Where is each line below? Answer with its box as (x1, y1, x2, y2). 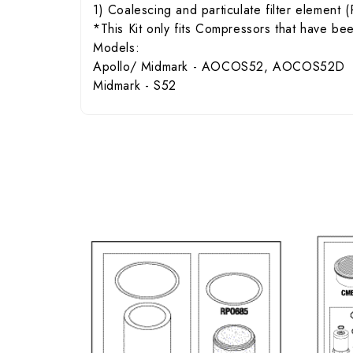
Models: (93, 39, 140, 57)
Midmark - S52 (93, 76, 176, 95)
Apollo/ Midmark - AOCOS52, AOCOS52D (93, 58, 345, 76)
